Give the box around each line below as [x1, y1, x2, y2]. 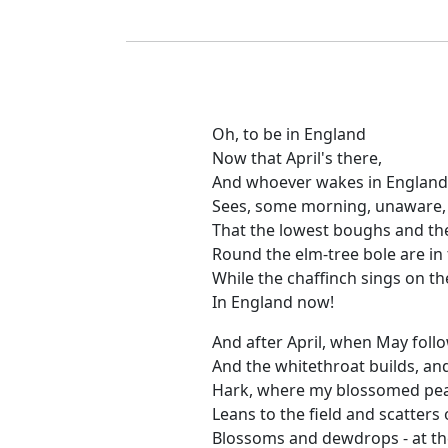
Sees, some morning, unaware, [211, 195, 446, 218]
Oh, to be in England [211, 123, 366, 146]
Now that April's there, [211, 147, 382, 170]
